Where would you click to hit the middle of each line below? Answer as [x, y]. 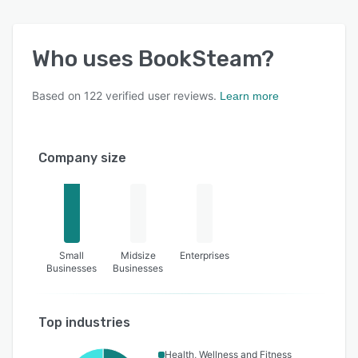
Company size [82, 158]
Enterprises [205, 256]
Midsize [138, 256]
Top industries [84, 323]
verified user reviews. [159, 96]
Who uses [85, 59]
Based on [58, 96]
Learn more [249, 96]
